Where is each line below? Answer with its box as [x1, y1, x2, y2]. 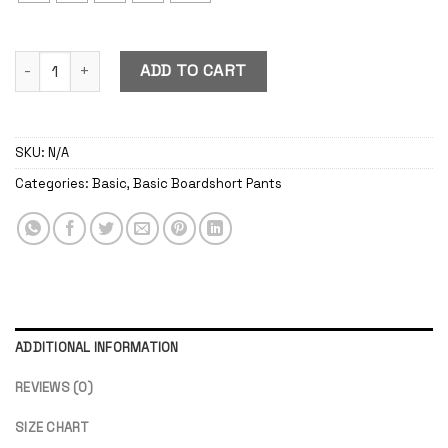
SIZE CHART [15, 419, 90, 437]
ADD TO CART [140, 60, 247, 82]
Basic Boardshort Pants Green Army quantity [14, 52, 322, 71]
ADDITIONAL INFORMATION [15, 339, 179, 357]
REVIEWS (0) [15, 379, 93, 397]
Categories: [15, 174, 92, 192]
